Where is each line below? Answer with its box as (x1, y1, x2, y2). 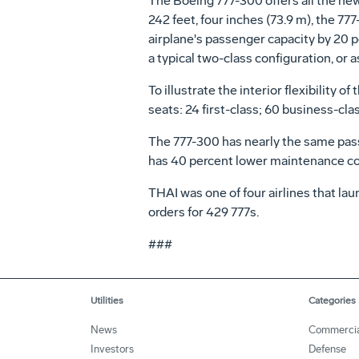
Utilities (91, 295, 123, 306)
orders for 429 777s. (147, 204, 259, 220)
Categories (309, 295, 356, 306)
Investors (91, 343, 134, 355)
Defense (309, 343, 346, 355)
